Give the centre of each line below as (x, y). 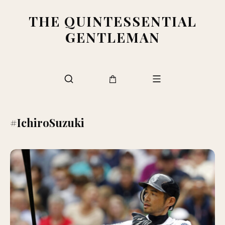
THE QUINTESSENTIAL (113, 21)
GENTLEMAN (113, 37)
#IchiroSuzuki (47, 123)
